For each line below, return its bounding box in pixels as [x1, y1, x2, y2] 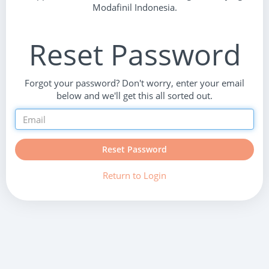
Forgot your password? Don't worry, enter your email [25, 77, 244, 89]
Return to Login [103, 169, 166, 181]
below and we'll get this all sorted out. [56, 89, 213, 101]
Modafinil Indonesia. [92, 1, 177, 13]
